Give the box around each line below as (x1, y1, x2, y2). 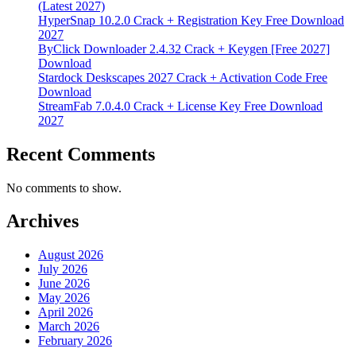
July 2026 (38, 262, 87, 277)
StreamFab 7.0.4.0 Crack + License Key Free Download (38, 99, 323, 113)
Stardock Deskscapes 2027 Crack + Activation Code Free (38, 70, 327, 84)
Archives (6, 211, 79, 232)
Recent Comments (6, 143, 155, 164)
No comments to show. (6, 180, 122, 195)
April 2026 (38, 305, 93, 319)
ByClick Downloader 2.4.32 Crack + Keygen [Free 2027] (38, 41, 330, 56)
